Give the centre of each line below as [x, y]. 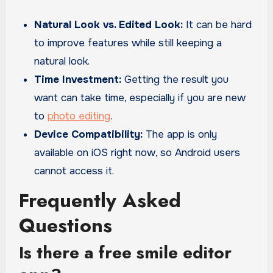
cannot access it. [74, 171]
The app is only [180, 135]
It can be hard [218, 25]
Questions [65, 225]
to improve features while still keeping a [128, 43]
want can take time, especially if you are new [140, 98]
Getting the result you [175, 80]
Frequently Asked [100, 200]
